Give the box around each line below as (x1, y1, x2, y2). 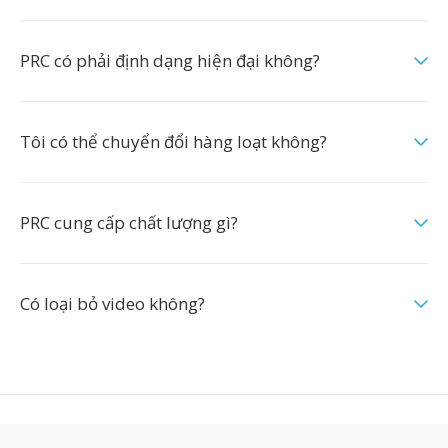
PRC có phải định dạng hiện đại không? (20, 49, 320, 72)
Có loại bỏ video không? (20, 292, 205, 315)
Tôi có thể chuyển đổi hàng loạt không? (20, 130, 327, 153)
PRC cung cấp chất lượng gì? (20, 211, 238, 234)
